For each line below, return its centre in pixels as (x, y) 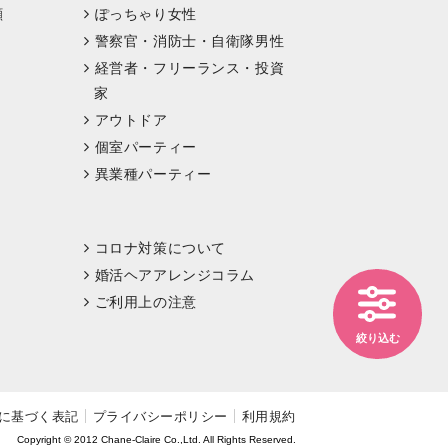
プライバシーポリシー (160, 416)
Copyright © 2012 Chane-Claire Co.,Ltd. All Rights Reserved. (156, 439)
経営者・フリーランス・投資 (189, 67)
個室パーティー (145, 146)
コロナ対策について (160, 247)
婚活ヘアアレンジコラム (175, 274)
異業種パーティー (153, 173)
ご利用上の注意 (145, 301)
